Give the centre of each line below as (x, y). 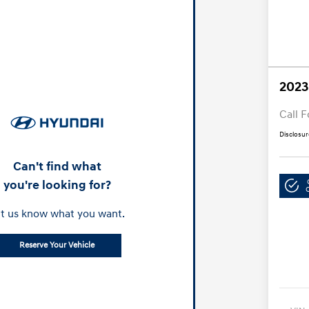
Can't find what (57, 167)
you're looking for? (57, 186)
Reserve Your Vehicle (57, 246)
